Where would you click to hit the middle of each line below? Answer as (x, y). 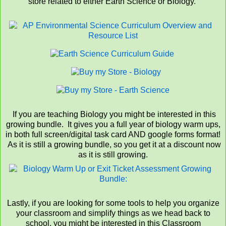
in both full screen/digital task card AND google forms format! (113, 135)
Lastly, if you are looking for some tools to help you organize (113, 203)
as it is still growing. (113, 155)
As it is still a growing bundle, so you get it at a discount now (113, 145)
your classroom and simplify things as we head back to (113, 213)
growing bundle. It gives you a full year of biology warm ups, (113, 125)
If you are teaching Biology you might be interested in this (113, 115)
